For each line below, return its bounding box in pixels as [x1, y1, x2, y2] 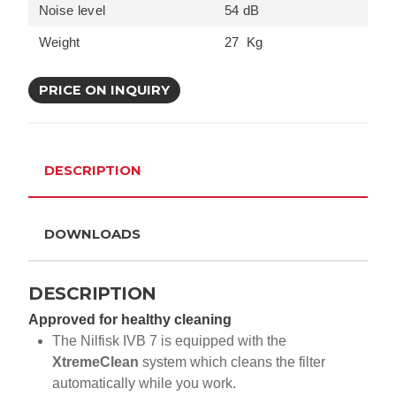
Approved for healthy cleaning [28, 312, 232, 327]
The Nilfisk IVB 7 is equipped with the [52, 333, 286, 348]
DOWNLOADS [44, 226, 141, 242]
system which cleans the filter [139, 354, 325, 369]
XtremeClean [52, 354, 139, 369]
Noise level [34, 4, 106, 18]
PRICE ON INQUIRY [39, 82, 170, 98]
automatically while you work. [52, 376, 236, 391]
